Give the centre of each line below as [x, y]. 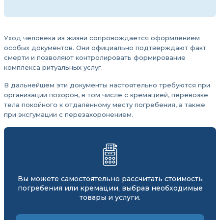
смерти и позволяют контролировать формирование [95, 57]
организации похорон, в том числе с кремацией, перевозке [106, 95]
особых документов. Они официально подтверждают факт [105, 48]
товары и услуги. [110, 197]
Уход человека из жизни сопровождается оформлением [102, 38]
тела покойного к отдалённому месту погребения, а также [105, 105]
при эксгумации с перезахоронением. [69, 114]
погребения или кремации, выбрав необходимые [110, 188]
